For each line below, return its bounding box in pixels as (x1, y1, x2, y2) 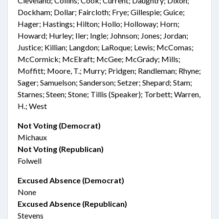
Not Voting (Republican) (18, 144, 104, 153)
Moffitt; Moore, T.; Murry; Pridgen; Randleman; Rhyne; (18, 66, 201, 75)
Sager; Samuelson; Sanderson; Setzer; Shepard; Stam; (18, 78, 192, 87)
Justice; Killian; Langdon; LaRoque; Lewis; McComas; (18, 43, 194, 52)
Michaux (18, 132, 47, 142)
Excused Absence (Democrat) (18, 175, 124, 185)
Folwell (18, 156, 42, 165)
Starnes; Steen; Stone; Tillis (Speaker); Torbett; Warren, (18, 89, 200, 99)
